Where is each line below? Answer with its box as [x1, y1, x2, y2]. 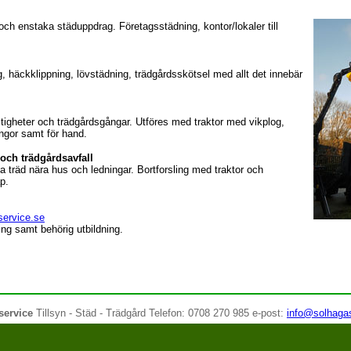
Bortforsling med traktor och [137, 164, 263, 175]
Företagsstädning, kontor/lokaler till [119, 20, 278, 32]
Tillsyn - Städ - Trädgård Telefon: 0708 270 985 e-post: [33, 307, 287, 319]
